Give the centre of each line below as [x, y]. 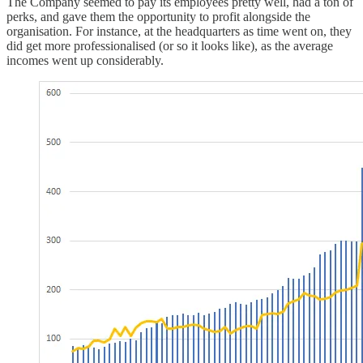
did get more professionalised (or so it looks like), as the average [170, 45]
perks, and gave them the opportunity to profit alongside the [158, 16]
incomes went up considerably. [85, 60]
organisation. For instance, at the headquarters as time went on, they [179, 31]
